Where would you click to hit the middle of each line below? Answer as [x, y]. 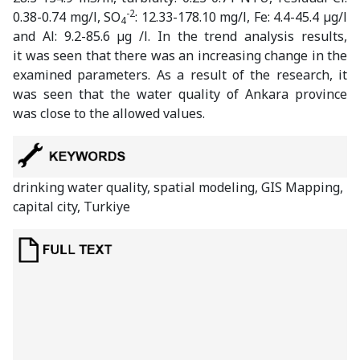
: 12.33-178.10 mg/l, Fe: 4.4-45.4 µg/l [241, 17]
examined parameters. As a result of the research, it [180, 75]
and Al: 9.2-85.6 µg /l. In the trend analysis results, [180, 37]
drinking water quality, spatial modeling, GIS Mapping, [178, 188]
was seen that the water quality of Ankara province [180, 94]
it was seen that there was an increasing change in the [180, 56]
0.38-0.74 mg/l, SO [67, 17]
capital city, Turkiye [72, 207]
